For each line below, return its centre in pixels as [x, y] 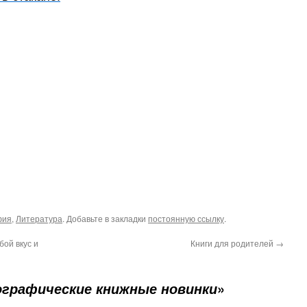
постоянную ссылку [186, 218]
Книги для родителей [233, 243]
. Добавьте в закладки [105, 218]
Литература [39, 218]
